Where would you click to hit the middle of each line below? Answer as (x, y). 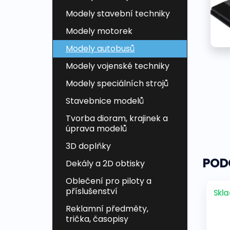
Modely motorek (99, 31)
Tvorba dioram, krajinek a (117, 119)
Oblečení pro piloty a (109, 181)
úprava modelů (96, 129)
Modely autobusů (100, 49)
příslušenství (92, 191)
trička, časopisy (97, 219)
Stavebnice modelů (105, 101)
